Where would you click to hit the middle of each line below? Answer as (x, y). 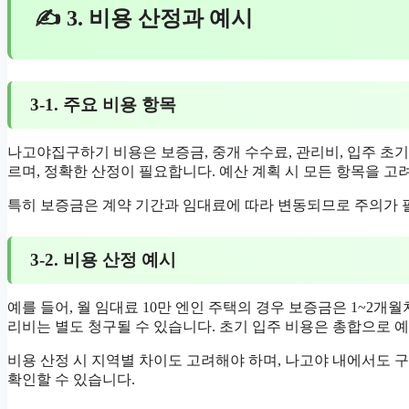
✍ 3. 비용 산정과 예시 (144, 19)
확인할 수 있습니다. (71, 380)
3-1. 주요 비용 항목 (103, 104)
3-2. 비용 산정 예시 (103, 260)
